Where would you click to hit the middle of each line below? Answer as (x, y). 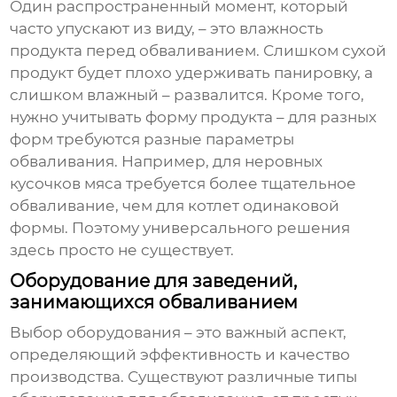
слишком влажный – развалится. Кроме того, (187, 95)
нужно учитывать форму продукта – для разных (194, 117)
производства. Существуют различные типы (184, 377)
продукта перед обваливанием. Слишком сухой (198, 51)
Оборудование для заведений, (154, 281)
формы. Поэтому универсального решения (180, 228)
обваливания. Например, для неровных (167, 162)
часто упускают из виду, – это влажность (167, 29)
